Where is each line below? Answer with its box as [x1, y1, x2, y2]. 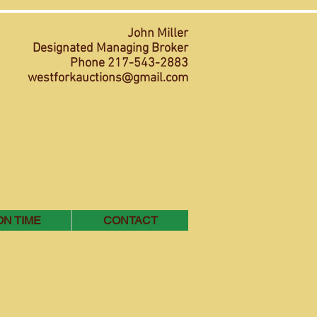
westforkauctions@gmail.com [28, 71, 188, 86]
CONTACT [103, 214, 158, 227]
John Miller [127, 26, 188, 41]
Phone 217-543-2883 [70, 56, 188, 71]
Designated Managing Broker [33, 41, 188, 56]
